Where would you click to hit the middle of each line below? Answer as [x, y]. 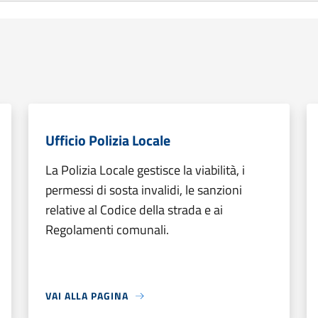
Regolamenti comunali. [107, 230]
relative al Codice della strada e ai [134, 210]
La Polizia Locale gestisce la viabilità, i [145, 170]
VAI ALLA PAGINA [87, 296]
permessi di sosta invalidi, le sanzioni [144, 190]
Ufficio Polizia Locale [108, 140]
